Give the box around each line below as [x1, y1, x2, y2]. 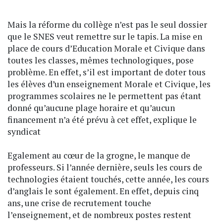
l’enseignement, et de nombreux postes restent [7, 209, 191, 221]
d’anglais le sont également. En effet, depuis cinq [7, 185, 199, 197]
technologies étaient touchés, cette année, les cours [7, 173, 209, 185]
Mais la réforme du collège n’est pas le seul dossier [7, 18, 207, 30]
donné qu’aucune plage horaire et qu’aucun [7, 102, 175, 113]
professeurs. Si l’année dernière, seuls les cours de [7, 161, 202, 173]
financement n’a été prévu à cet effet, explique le [7, 113, 197, 125]
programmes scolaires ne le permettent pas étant [7, 90, 201, 102]
